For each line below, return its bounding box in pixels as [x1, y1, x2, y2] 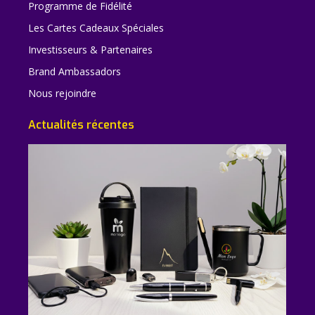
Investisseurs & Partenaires [28, 42, 153, 56]
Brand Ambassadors [28, 64, 121, 78]
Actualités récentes [28, 117, 134, 132]
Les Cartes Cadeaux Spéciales [28, 20, 164, 34]
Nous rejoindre [28, 86, 96, 100]
